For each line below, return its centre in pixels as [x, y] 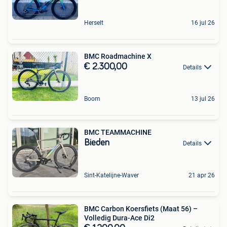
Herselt [94, 23]
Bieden [97, 143]
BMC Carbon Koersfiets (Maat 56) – [141, 209]
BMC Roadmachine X [118, 56]
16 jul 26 [203, 23]
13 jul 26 [203, 99]
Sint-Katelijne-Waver [111, 175]
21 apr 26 [202, 175]
